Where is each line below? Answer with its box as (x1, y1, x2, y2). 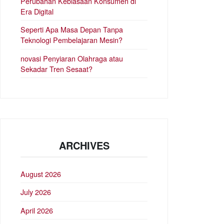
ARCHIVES (58, 137, 109, 152)
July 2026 (20, 186, 51, 197)
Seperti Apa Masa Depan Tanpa (20, 24, 123, 35)
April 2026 (20, 204, 53, 215)
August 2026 (20, 168, 61, 179)
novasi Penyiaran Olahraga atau (20, 52, 123, 63)
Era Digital (20, 5, 53, 16)
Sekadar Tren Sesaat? (20, 63, 92, 74)
